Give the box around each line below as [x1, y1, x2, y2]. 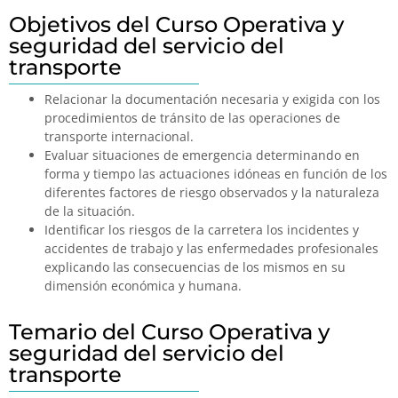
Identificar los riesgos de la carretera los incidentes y [44, 220, 359, 238]
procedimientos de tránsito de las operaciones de [44, 108, 340, 126]
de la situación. [44, 202, 135, 219]
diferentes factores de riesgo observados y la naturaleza [44, 183, 379, 201]
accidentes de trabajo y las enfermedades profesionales [44, 239, 378, 257]
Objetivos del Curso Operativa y [9, 11, 344, 37]
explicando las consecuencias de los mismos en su [44, 258, 346, 275]
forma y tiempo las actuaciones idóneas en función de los [44, 164, 387, 182]
